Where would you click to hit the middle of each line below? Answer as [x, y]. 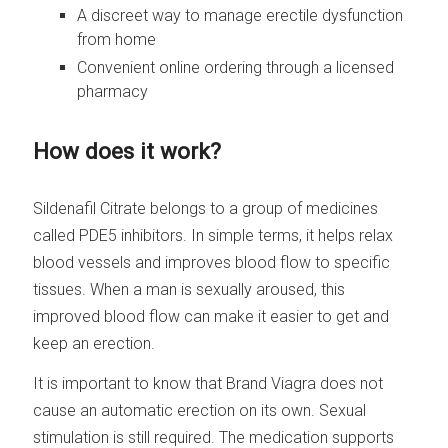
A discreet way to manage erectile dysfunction [240, 15]
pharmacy [113, 92]
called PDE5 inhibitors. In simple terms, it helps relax [213, 236]
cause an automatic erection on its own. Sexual [200, 410]
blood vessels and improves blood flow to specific [212, 263]
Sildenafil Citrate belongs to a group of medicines [206, 209]
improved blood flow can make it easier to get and [211, 317]
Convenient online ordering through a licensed [236, 68]
